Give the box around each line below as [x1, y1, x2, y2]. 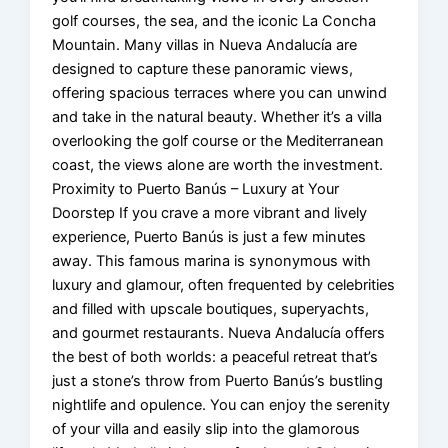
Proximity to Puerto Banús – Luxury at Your [52, 179, 340, 198]
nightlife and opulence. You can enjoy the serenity [52, 395, 391, 414]
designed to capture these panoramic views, [52, 59, 354, 78]
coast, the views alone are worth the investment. [52, 155, 384, 174]
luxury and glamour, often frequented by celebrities [52, 275, 396, 294]
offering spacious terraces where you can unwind [52, 83, 388, 102]
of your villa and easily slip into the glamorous [52, 419, 361, 438]
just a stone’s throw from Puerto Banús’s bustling [52, 371, 384, 390]
